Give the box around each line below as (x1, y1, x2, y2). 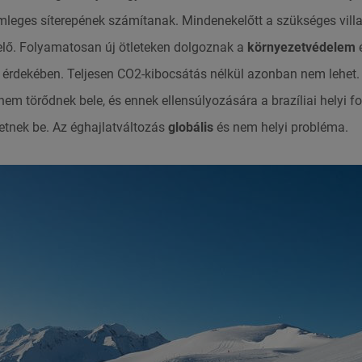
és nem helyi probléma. (213, 120, 348, 136)
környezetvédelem (246, 40, 356, 56)
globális (167, 120, 213, 136)
